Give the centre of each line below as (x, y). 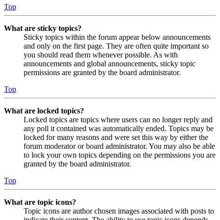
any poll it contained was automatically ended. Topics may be (119, 129)
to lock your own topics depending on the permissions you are (120, 155)
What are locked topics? (44, 111)
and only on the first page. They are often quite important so (116, 46)
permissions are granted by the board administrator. (102, 73)
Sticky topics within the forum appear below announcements (117, 37)
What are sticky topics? (43, 28)
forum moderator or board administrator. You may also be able (119, 146)
